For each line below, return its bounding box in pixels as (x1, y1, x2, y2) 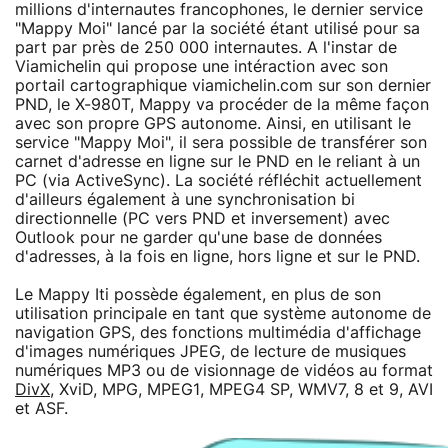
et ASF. (15, 400, 68, 417)
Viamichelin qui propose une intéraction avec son (15, 58, 388, 75)
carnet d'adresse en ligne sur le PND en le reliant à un (15, 153, 420, 170)
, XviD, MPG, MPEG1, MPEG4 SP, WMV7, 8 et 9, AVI (50, 381, 433, 398)
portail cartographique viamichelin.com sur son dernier (15, 77, 431, 94)
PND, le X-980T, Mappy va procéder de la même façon (15, 96, 429, 113)
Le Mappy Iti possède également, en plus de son (15, 286, 381, 303)
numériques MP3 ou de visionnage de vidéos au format (15, 362, 433, 379)
